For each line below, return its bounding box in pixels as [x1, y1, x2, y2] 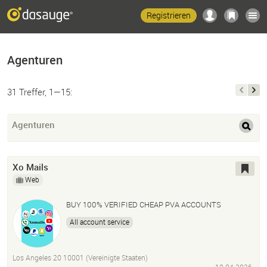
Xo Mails [13, 161, 48, 173]
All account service [70, 217, 129, 227]
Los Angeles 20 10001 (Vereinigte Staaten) [13, 253, 148, 263]
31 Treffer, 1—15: [7, 86, 72, 98]
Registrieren [147, 10, 191, 21]
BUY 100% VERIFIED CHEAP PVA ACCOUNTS [66, 199, 221, 210]
